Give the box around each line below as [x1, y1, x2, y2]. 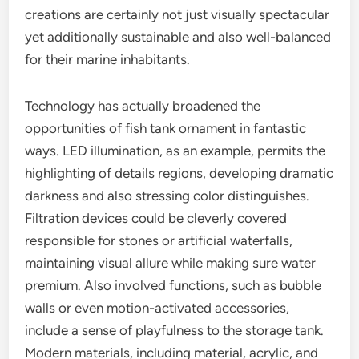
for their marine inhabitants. [25, 51, 191, 67]
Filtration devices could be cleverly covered [25, 210, 288, 226]
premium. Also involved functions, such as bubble [25, 277, 322, 293]
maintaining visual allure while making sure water [25, 255, 317, 271]
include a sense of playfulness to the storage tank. [25, 322, 325, 338]
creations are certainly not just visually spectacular [25, 6, 330, 22]
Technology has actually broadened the [25, 98, 261, 114]
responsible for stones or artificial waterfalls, [25, 232, 293, 248]
